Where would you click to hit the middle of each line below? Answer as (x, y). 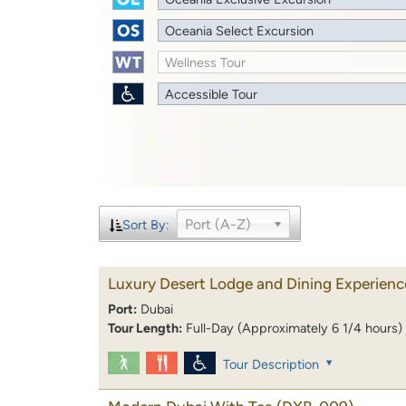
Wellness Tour (206, 62)
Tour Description (271, 365)
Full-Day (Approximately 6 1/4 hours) (294, 328)
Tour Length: (145, 328)
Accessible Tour (212, 94)
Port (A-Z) (217, 224)
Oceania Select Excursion (240, 30)
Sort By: (145, 224)
